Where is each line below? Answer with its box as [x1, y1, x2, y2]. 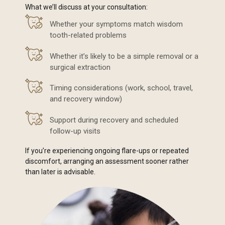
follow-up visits [50, 127, 100, 136]
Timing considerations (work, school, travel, [50, 83, 193, 93]
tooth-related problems [50, 30, 127, 40]
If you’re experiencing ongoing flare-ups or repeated [25, 146, 189, 155]
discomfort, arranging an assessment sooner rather [25, 157, 189, 165]
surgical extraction [50, 62, 110, 72]
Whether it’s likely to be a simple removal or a [50, 51, 198, 61]
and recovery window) [50, 94, 122, 104]
